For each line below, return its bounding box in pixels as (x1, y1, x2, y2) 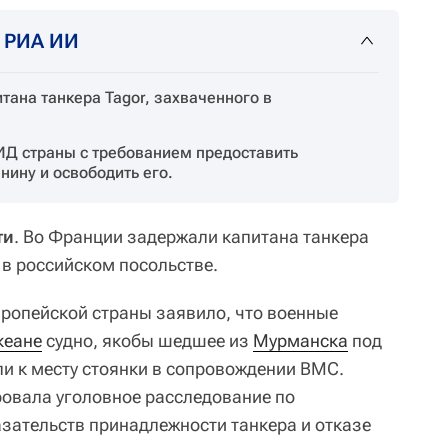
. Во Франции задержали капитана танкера (14, 225, 369, 247)
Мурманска (253, 329, 348, 351)
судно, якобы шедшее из (42, 329, 253, 351)
